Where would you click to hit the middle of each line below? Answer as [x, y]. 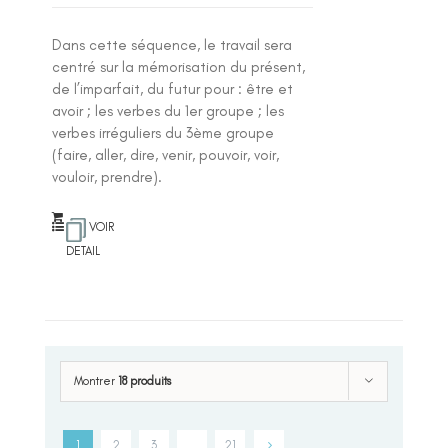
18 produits [144, 380]
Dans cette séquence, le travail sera [172, 44]
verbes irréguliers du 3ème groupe [163, 132]
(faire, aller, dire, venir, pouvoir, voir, [166, 154]
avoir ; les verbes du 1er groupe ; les [168, 110]
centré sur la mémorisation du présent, [179, 66]
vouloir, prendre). [107, 176]
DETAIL [83, 250]
